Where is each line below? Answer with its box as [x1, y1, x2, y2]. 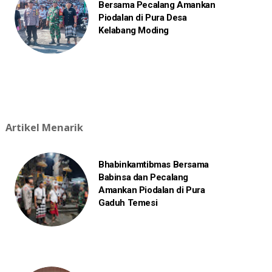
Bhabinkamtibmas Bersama [98, 159, 209, 171]
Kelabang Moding [98, 25, 169, 36]
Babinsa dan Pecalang [98, 172, 188, 183]
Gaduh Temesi [98, 197, 158, 209]
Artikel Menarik [5, 121, 83, 135]
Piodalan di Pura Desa [98, 12, 187, 24]
